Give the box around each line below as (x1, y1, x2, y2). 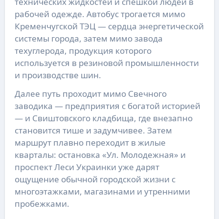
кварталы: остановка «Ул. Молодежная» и (14, 149, 186, 160)
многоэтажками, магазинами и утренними (14, 185, 190, 197)
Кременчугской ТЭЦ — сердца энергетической (14, 20, 204, 32)
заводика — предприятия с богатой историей (14, 100, 200, 111)
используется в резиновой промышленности (14, 57, 199, 68)
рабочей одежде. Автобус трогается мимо (14, 8, 185, 20)
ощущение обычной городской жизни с (14, 173, 175, 185)
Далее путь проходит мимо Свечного (14, 88, 167, 99)
